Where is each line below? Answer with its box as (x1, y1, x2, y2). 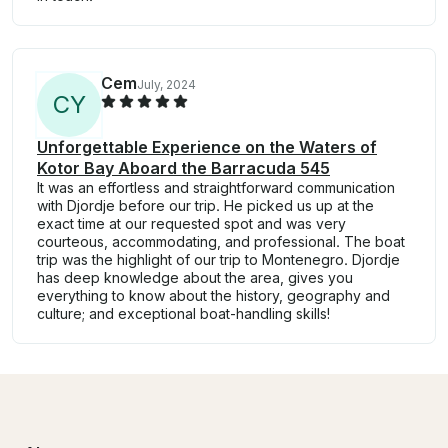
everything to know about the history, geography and (37, 287, 390, 305)
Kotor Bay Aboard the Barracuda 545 (37, 158, 330, 179)
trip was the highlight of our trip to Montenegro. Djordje (37, 251, 400, 269)
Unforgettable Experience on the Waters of (37, 137, 377, 158)
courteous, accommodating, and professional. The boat (37, 233, 405, 251)
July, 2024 (137, 77, 196, 93)
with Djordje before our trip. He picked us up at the (37, 197, 374, 215)
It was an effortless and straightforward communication (37, 179, 395, 197)
